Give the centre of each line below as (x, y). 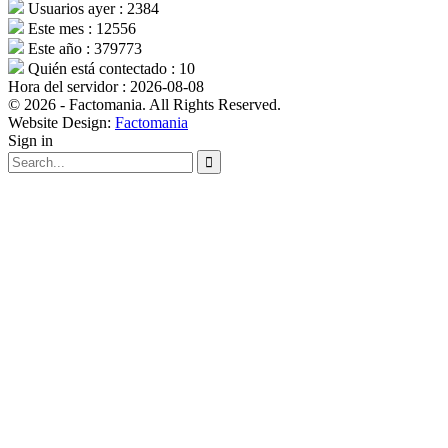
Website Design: (61, 123)
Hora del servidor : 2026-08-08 (106, 87)
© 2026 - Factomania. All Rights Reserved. (144, 105)
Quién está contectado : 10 (109, 69)
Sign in (30, 141)
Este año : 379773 (83, 49)
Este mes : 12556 (80, 29)
